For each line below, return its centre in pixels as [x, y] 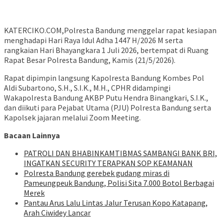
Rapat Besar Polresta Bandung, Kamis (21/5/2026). [90, 60]
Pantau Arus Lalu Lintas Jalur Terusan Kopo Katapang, [116, 203]
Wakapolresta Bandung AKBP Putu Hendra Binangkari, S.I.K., [106, 98]
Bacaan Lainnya [32, 136]
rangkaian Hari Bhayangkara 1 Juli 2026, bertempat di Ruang [106, 50]
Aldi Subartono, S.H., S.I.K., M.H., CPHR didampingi [87, 88]
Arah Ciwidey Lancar [57, 213]
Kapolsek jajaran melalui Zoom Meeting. [72, 118]
